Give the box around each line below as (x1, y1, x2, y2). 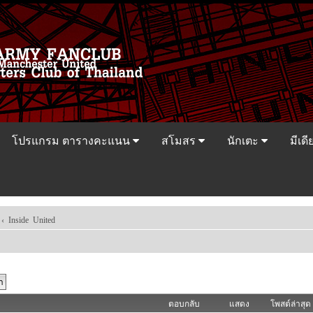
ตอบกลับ (168, 298, 201, 309)
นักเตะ (226, 135, 261, 147)
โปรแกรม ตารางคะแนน (11, 135, 133, 147)
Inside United (8, 215, 55, 224)
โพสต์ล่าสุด (270, 298, 311, 309)
